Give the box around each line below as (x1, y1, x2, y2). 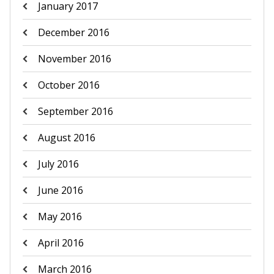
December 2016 (37, 26, 109, 39)
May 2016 (37, 210, 82, 223)
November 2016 (37, 52, 111, 65)
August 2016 (37, 131, 95, 144)
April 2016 (37, 236, 84, 250)
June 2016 (37, 183, 83, 197)
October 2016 (37, 78, 100, 92)
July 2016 (37, 157, 79, 171)
